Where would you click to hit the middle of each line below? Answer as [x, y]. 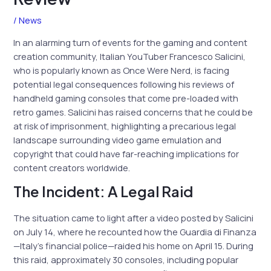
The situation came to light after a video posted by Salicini [134, 218]
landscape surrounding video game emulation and [118, 139]
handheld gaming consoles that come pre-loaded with [126, 98]
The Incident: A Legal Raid [103, 191]
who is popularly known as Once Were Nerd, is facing [122, 70]
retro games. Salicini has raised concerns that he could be [133, 112]
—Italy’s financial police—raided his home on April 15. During [134, 246]
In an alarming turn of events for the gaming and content [131, 42]
